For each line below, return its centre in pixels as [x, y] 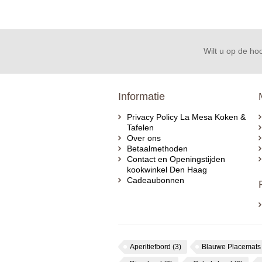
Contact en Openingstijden [176, 159]
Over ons [144, 138]
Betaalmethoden [157, 149]
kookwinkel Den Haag [167, 170]
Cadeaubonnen [156, 180]
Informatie [142, 96]
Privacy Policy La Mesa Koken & [186, 117]
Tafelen [140, 127]
